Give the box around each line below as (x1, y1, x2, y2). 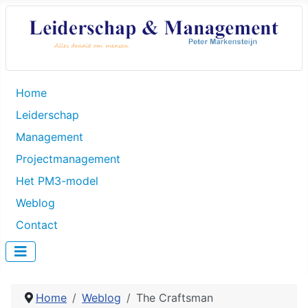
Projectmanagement (16, 152, 120, 166)
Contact (16, 218, 58, 232)
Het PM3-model (16, 174, 98, 188)
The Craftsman (136, 291, 213, 305)
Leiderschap (16, 108, 79, 122)
